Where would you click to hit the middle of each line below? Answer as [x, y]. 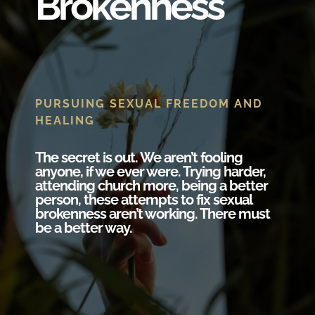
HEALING [65, 121]
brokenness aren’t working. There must [153, 214]
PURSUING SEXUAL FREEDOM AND [149, 104]
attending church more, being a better [152, 186]
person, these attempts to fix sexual [143, 200]
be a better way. [84, 228]
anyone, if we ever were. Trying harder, [150, 172]
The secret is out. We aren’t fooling [139, 158]
